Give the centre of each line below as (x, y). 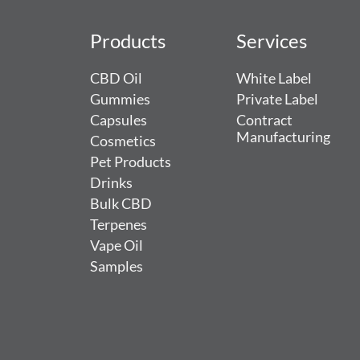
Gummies (120, 99)
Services (272, 40)
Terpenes (119, 224)
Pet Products (131, 162)
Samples (117, 266)
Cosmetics (123, 141)
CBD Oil (116, 78)
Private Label (278, 99)
